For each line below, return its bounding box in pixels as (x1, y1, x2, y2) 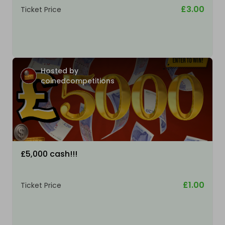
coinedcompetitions (41, 76, 115, 86)
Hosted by (41, 66, 78, 76)
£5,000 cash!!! (21, 148, 77, 160)
